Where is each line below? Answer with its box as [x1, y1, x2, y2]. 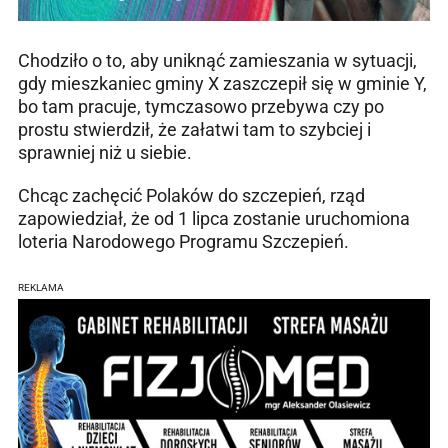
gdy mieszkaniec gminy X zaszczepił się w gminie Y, [18, 72, 427, 94]
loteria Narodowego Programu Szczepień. [18, 230, 349, 252]
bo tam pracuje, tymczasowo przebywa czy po [18, 95, 384, 117]
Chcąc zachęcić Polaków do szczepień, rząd [18, 184, 365, 206]
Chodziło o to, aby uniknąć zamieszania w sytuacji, [18, 49, 417, 71]
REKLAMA [18, 281, 64, 293]
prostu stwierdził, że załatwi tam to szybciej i [18, 118, 371, 140]
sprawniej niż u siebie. [18, 141, 192, 163]
